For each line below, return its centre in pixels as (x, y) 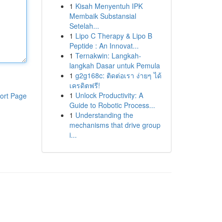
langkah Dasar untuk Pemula (114, 65)
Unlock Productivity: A (109, 95)
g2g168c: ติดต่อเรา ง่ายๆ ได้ (118, 75)
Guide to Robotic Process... (112, 105)
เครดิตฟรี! (84, 85)
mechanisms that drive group (115, 125)
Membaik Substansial (103, 16)
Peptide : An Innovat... (104, 46)
